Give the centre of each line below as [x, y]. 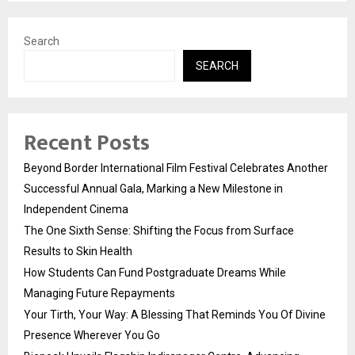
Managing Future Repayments [99, 293]
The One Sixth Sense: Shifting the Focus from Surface [159, 230]
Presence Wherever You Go [92, 335]
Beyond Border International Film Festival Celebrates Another [176, 168]
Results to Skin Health [78, 251]
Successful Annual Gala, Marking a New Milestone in [153, 188]
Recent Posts [87, 143]
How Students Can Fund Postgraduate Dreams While [155, 272]
